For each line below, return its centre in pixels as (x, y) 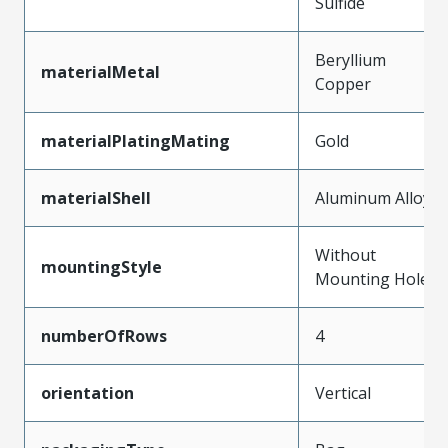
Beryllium (350, 59)
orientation (87, 392)
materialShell (96, 197)
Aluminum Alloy (373, 197)
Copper (343, 83)
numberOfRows (104, 335)
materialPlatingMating (135, 140)
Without (345, 254)
